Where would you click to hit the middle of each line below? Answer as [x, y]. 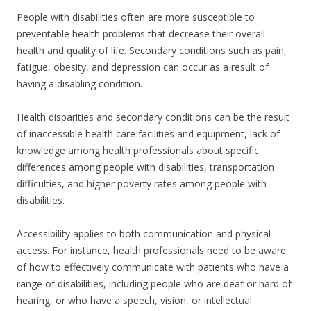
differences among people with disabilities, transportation [145, 167]
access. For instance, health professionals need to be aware [151, 251]
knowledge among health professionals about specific [138, 151]
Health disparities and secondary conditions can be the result [153, 117]
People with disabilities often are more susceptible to [136, 17]
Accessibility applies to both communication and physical [144, 234]
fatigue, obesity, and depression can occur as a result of [143, 67]
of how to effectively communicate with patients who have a [153, 267]
